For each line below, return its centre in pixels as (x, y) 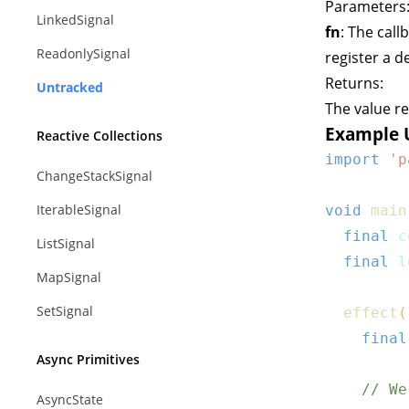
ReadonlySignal (84, 53)
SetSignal (65, 311)
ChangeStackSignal (94, 176)
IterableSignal (79, 210)
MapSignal (69, 277)
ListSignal (66, 243)
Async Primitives (88, 359)
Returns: (354, 83)
